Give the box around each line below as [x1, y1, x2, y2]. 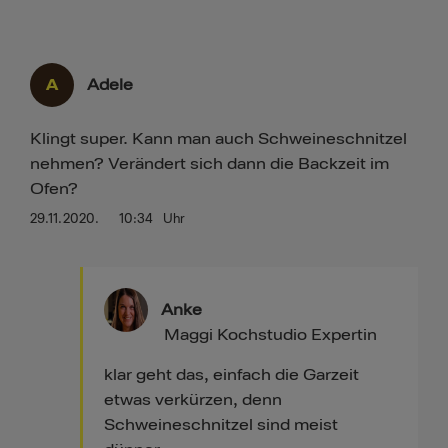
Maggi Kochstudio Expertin [164, 324, 378, 345]
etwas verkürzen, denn [104, 389, 283, 410]
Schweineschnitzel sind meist [104, 414, 339, 435]
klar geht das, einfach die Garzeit [104, 364, 360, 385]
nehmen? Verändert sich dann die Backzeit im [30, 153, 389, 174]
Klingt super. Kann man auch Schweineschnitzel [30, 128, 407, 149]
